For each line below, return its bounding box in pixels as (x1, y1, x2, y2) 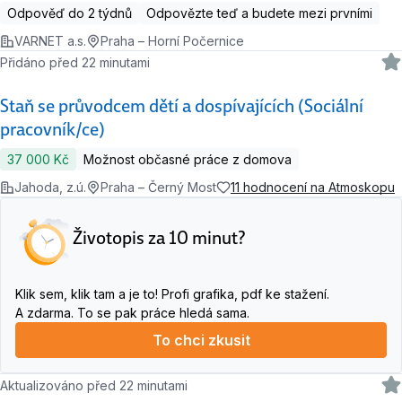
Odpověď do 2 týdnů (7, 5, 132, 22)
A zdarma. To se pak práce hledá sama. (15, 305, 249, 321)
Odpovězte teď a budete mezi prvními (146, 5, 372, 22)
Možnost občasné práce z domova (83, 152, 292, 168)
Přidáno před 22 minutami (8, 54, 151, 70)
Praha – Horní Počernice (100, 33, 244, 49)
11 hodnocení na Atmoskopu (231, 179, 395, 196)
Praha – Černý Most (100, 179, 216, 196)
